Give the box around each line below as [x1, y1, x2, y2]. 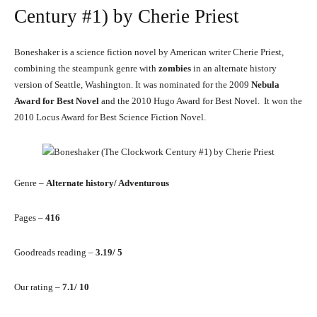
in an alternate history [191, 63, 277, 74]
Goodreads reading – [14, 247, 96, 258]
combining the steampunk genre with [14, 63, 158, 74]
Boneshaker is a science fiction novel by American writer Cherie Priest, [14, 47, 284, 58]
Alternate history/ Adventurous [46, 178, 169, 189]
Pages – [14, 212, 45, 224]
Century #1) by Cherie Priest [14, 6, 239, 28]
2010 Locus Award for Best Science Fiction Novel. [14, 112, 206, 123]
